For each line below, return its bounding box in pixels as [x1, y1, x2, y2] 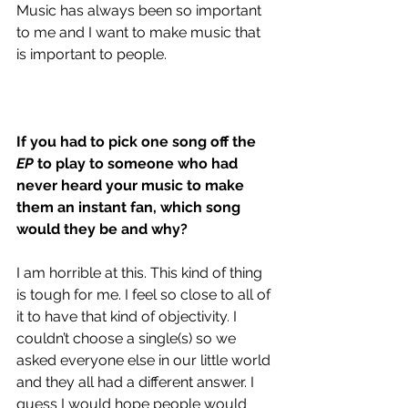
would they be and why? [16, 220, 188, 239]
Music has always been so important [16, 2, 265, 20]
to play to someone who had [34, 155, 241, 173]
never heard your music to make [16, 177, 248, 195]
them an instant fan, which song [16, 199, 244, 217]
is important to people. [16, 46, 170, 64]
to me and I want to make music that [16, 24, 264, 42]
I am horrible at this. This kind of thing [16, 264, 266, 282]
